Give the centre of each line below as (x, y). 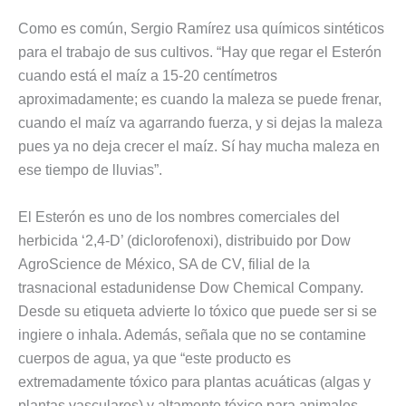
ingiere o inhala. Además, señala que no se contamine (192, 334)
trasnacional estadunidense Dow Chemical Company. (191, 287)
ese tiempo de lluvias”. (90, 170)
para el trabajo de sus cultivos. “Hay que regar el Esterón (200, 53)
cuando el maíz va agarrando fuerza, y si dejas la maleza (200, 123)
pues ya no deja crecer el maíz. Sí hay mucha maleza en (199, 147)
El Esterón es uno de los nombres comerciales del (179, 217)
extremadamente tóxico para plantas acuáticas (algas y (194, 382)
